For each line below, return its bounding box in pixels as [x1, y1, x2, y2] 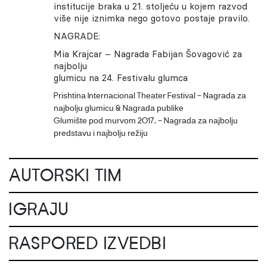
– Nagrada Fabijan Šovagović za [101, 48, 242, 60]
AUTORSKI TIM [9, 167, 122, 187]
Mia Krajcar [53, 48, 102, 60]
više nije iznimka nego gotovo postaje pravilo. [53, 13, 250, 24]
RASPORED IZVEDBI [9, 235, 166, 254]
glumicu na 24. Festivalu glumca [53, 72, 188, 84]
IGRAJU [9, 201, 69, 221]
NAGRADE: [53, 30, 100, 42]
